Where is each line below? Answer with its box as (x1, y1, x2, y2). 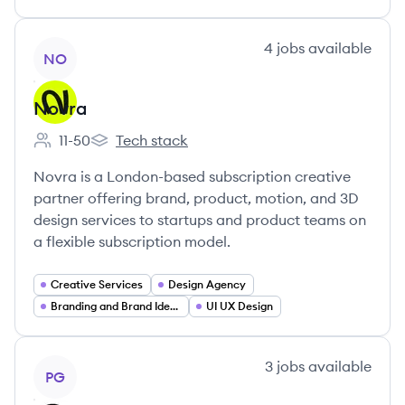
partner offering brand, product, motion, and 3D (33, 189, 359, 207)
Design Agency (168, 278, 246, 291)
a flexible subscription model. (33, 232, 231, 250)
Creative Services (51, 278, 143, 291)
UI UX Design (206, 299, 273, 313)
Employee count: (33, 140, 146, 159)
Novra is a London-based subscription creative (33, 167, 351, 185)
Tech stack (116, 131, 188, 149)
